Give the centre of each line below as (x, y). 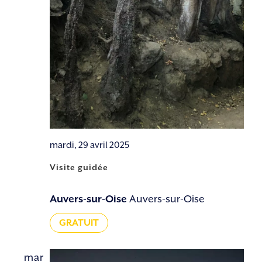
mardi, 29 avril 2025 (90, 145)
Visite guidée (79, 167)
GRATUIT (79, 223)
